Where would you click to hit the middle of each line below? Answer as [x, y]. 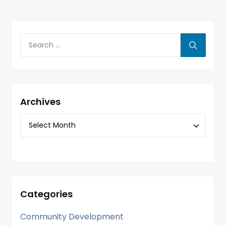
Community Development [72, 217]
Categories [46, 194]
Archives [40, 102]
